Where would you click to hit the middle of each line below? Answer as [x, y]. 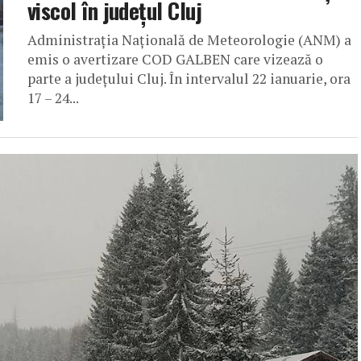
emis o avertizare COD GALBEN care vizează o [175, 59]
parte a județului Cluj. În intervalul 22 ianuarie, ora [189, 79]
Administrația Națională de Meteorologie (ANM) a [189, 40]
